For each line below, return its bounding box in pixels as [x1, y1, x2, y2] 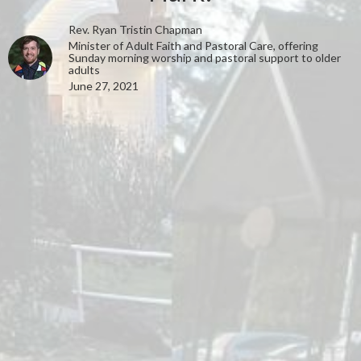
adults [68, 62, 100, 77]
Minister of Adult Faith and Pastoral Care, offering [68, 38, 318, 52]
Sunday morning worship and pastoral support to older [68, 50, 341, 64]
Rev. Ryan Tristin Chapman [68, 22, 202, 36]
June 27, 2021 [68, 78, 139, 93]
